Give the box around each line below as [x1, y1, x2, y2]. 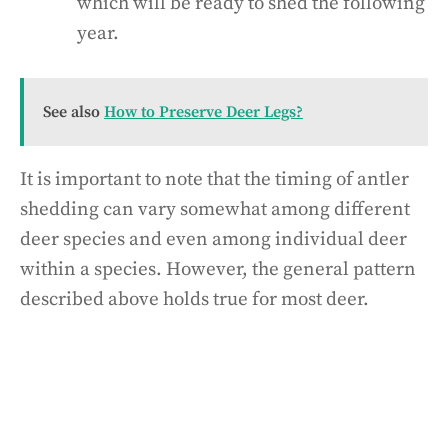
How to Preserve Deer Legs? [104, 101, 303, 122]
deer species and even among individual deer [20, 227, 407, 251]
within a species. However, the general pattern [20, 257, 416, 281]
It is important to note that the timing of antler [20, 167, 409, 191]
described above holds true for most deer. [20, 287, 369, 311]
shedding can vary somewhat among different [20, 197, 410, 221]
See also [43, 101, 100, 122]
